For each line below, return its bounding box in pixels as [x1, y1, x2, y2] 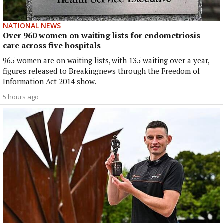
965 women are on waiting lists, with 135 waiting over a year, [3, 55, 209, 65]
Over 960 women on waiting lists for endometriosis [3, 29, 200, 41]
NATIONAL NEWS [3, 20, 61, 30]
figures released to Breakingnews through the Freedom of [3, 65, 200, 76]
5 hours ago [3, 92, 39, 101]
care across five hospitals [3, 39, 101, 51]
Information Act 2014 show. [3, 76, 96, 86]
